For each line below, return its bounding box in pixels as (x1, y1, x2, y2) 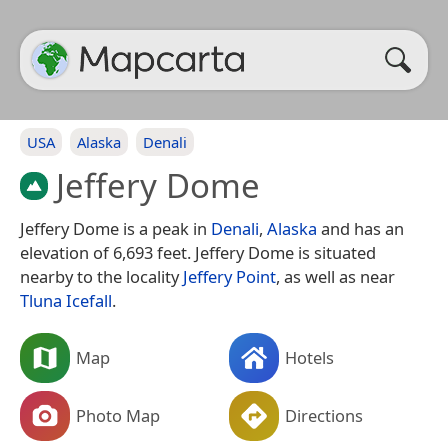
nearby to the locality (20, 264, 183, 288)
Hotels (285, 345, 334, 369)
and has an (317, 216, 404, 240)
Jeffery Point (183, 264, 276, 288)
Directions (285, 403, 363, 427)
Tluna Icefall (20, 288, 112, 312)
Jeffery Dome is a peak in (20, 216, 211, 240)
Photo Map (76, 403, 160, 427)
